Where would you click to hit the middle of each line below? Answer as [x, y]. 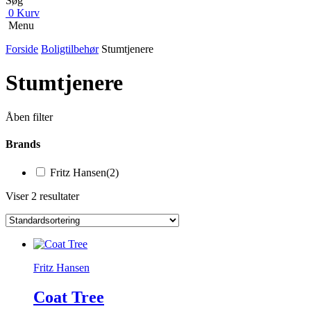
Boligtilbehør [70, 49]
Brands [23, 144]
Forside [22, 49]
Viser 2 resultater [42, 196]
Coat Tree [69, 297]
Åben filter [29, 117]
